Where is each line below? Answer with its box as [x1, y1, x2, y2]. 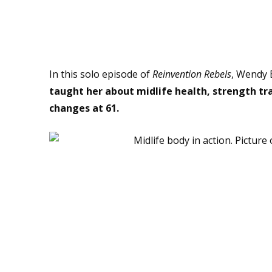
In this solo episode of [49, 67, 152, 81]
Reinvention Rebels [152, 67, 231, 81]
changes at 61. [49, 101, 119, 115]
